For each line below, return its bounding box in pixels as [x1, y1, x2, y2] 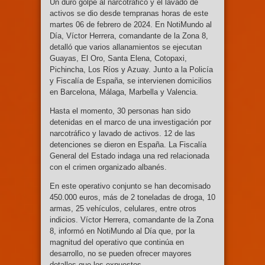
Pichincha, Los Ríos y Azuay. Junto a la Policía [50, 65, 213, 75]
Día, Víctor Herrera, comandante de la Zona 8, [50, 31, 208, 41]
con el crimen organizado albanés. [50, 163, 167, 172]
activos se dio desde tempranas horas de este [50, 9, 208, 18]
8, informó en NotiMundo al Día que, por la [50, 227, 195, 236]
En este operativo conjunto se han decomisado [50, 182, 211, 191]
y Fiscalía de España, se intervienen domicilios [50, 76, 212, 86]
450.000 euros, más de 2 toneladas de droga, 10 [50, 193, 215, 202]
